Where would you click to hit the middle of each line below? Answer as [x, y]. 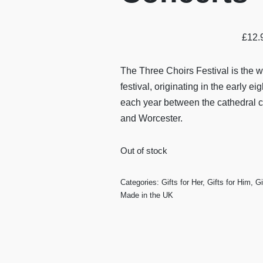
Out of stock [144, 151]
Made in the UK [146, 195]
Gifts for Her [182, 182]
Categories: [141, 182]
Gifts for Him [229, 182]
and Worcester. [151, 118]
